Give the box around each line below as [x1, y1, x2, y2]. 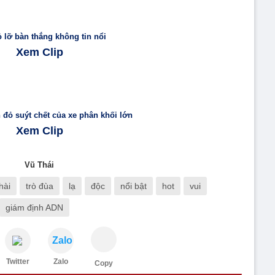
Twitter [6, 257, 29, 266]
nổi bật [120, 181, 147, 191]
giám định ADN [6, 203, 63, 212]
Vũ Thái [25, 160, 54, 169]
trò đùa [26, 181, 53, 191]
